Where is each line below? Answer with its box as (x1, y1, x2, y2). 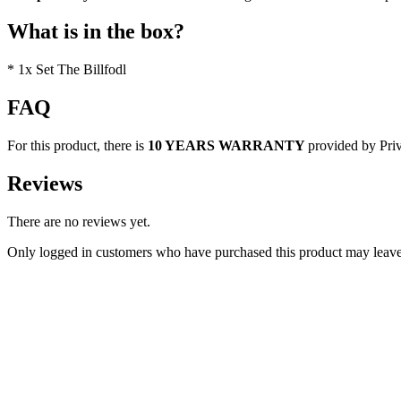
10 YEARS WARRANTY (148, 138, 308, 154)
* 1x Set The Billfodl (7, 62, 126, 78)
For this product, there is (7, 138, 148, 154)
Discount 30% (7, 350, 88, 366)
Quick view (7, 366, 73, 382)
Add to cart (7, 382, 71, 398)
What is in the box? (7, 20, 184, 44)
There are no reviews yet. (7, 213, 150, 229)
